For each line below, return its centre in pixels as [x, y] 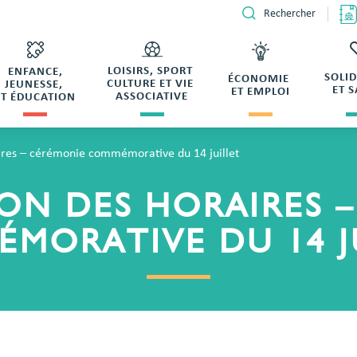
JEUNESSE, [35, 85]
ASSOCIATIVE [152, 97]
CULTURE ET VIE [152, 84]
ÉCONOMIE [261, 80]
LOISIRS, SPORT [152, 72]
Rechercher [290, 14]
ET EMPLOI [260, 92]
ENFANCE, [35, 73]
